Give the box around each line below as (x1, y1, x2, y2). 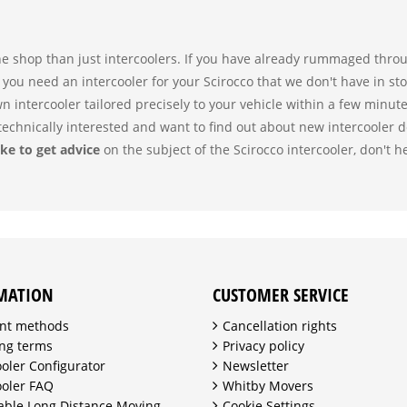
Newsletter (223, 357, 289, 374)
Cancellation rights (223, 317, 337, 334)
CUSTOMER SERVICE (213, 283, 349, 307)
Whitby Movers (223, 377, 313, 394)
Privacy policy (223, 337, 304, 354)
